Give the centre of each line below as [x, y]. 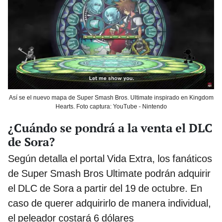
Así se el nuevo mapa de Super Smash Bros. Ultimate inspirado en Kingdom [111, 98]
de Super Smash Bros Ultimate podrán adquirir [109, 174]
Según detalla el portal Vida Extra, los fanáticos [110, 159]
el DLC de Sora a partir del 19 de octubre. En [105, 189]
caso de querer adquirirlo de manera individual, [110, 203]
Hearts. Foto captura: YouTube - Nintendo [111, 107]
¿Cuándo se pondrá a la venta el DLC [110, 128]
